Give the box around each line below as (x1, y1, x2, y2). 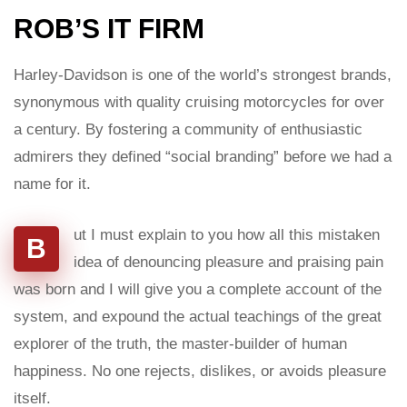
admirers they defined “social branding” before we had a (14, 148, 392, 165)
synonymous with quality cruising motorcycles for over (14, 94, 384, 111)
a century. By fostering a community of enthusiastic (14, 121, 362, 138)
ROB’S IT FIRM (14, 14, 204, 44)
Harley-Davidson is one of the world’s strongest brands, (14, 66, 392, 84)
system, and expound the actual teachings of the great (14, 308, 382, 325)
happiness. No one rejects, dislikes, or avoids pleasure (14, 362, 386, 380)
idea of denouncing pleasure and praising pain (74, 253, 383, 271)
